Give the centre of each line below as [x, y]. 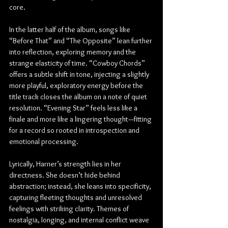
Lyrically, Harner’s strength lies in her [66, 164]
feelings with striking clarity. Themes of [70, 208]
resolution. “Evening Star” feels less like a [74, 108]
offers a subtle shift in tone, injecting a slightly [80, 74]
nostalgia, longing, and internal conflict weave [80, 220]
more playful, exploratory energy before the [77, 85]
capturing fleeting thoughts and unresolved [76, 197]
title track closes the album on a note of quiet [79, 96]
